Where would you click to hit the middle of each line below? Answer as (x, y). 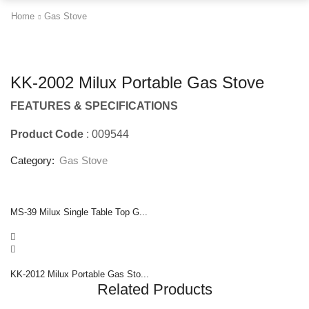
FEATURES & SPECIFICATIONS (94, 106)
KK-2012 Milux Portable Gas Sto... (80, 275)
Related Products (154, 290)
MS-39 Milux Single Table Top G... (79, 212)
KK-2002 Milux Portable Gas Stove (137, 82)
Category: (34, 161)
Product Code (48, 134)
